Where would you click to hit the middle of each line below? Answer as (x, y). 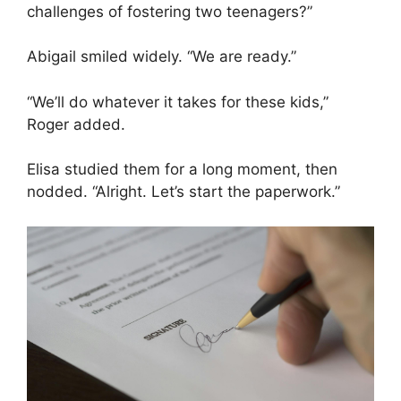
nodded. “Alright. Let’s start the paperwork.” (183, 192)
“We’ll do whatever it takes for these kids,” (178, 102)
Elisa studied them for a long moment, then (182, 170)
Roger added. (76, 124)
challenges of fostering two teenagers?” (170, 11)
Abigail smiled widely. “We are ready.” (162, 57)
